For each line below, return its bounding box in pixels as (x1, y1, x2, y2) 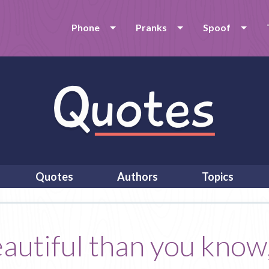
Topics (202, 170, 234, 183)
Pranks (136, 22, 167, 33)
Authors (117, 170, 158, 183)
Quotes (35, 170, 73, 183)
